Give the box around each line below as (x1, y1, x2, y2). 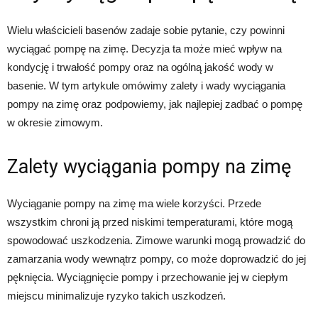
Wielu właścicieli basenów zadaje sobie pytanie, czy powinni (7, 24, 285, 36)
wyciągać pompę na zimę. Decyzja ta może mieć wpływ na (7, 43, 282, 55)
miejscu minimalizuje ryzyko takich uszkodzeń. (7, 290, 226, 302)
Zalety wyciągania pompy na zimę (7, 155, 291, 178)
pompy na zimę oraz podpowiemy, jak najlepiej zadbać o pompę (7, 98, 302, 110)
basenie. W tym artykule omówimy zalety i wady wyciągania (7, 79, 285, 92)
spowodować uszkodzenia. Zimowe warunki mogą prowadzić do (7, 234, 305, 246)
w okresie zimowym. (7, 116, 103, 128)
